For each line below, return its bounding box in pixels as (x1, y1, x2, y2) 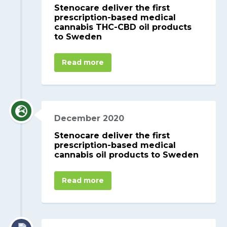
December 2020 (54, 113, 125, 123)
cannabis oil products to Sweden (54, 150, 199, 160)
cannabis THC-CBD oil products (54, 22, 192, 32)
